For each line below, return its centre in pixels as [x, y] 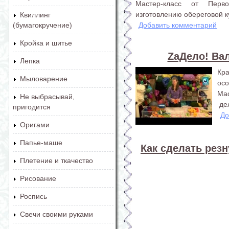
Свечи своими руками [56, 214]
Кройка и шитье [46, 43]
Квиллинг [35, 15]
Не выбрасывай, [47, 97]
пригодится [32, 107]
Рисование [38, 178]
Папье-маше [41, 143]
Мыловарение [44, 79]
